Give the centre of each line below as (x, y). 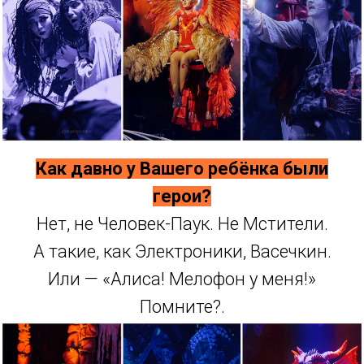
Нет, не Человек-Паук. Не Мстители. (182, 223)
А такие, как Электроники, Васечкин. (182, 251)
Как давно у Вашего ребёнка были (182, 168)
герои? (182, 196)
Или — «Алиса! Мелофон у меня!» (182, 279)
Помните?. (182, 306)
